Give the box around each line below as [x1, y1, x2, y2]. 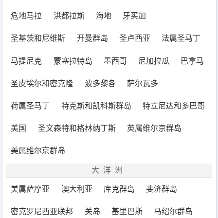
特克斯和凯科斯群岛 [61, 101, 131, 110]
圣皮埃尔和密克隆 [11, 79, 73, 88]
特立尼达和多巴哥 [142, 101, 205, 110]
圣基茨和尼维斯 [11, 34, 66, 43]
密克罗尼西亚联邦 [11, 207, 73, 216]
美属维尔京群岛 [11, 146, 66, 155]
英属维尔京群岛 [127, 124, 182, 133]
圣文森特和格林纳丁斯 [37, 124, 116, 133]
